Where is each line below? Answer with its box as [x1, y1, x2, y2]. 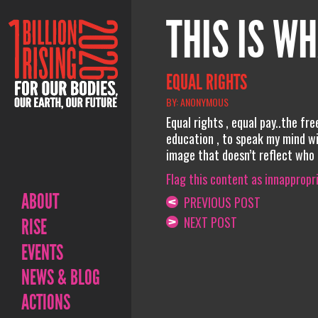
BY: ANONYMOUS [165, 94, 229, 109]
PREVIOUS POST [177, 193, 261, 212]
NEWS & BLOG [21, 265, 100, 290]
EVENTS [21, 240, 63, 265]
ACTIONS [21, 290, 70, 315]
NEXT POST [177, 213, 237, 231]
